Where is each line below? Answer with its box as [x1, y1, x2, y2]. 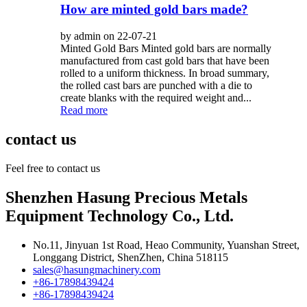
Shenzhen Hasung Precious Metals [5, 188, 247, 206]
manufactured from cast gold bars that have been [60, 55, 269, 67]
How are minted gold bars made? [60, 2, 248, 17]
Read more [60, 104, 108, 116]
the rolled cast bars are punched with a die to [60, 79, 252, 92]
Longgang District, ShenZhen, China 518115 [33, 251, 228, 263]
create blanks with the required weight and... [60, 92, 251, 104]
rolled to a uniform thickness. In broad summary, [60, 67, 269, 79]
